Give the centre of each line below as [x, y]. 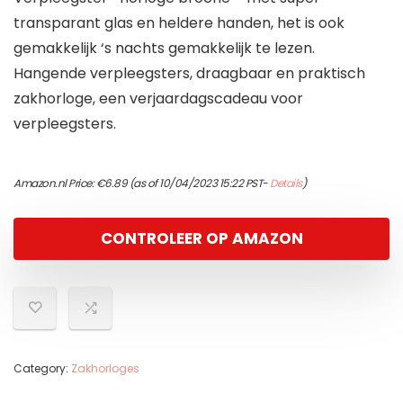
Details [286, 184]
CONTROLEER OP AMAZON [201, 239]
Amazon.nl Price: [55, 184]
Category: [42, 369]
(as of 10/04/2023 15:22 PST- [198, 184]
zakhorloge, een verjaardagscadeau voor [158, 99]
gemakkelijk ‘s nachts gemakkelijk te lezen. [164, 49]
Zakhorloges [105, 369]
